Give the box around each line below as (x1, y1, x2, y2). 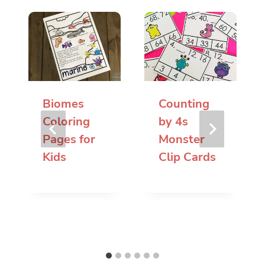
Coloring (43, 114, 90, 130)
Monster (159, 131, 205, 148)
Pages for (43, 131, 95, 148)
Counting (159, 96, 209, 112)
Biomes (43, 96, 84, 112)
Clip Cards (159, 149, 216, 166)
